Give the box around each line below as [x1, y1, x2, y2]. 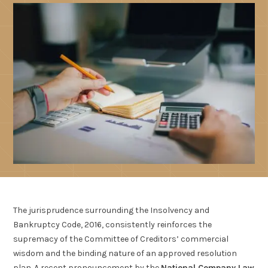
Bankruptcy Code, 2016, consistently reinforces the [13, 220, 212, 230]
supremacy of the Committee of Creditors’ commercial [13, 234, 229, 245]
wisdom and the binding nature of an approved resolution [13, 248, 237, 259]
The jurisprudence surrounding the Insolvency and [13, 205, 210, 216]
